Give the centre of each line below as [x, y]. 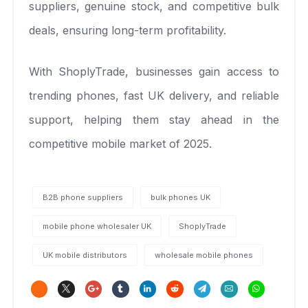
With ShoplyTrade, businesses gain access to [154, 71]
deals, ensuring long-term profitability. [128, 30]
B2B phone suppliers [83, 197]
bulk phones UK [180, 197]
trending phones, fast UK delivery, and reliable [154, 95]
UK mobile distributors [85, 255]
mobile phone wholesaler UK [97, 226]
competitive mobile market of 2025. [120, 143]
